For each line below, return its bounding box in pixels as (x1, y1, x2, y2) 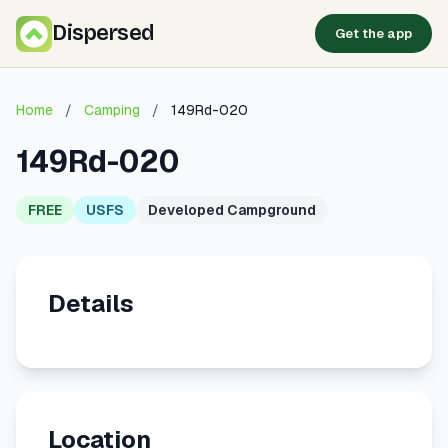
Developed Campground (148, 201, 316, 219)
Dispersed (52, 20, 154, 46)
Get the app (335, 25, 412, 42)
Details (48, 288, 134, 319)
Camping (84, 101, 140, 119)
